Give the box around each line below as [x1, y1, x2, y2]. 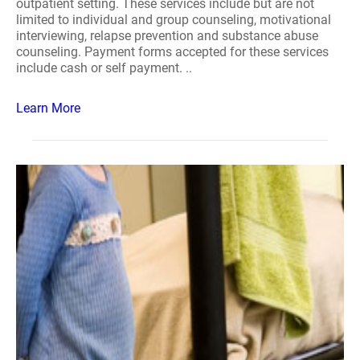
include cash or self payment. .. [16, 60, 192, 76]
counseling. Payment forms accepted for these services [16, 44, 329, 59]
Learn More [16, 100, 80, 116]
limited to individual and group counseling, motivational [16, 12, 331, 27]
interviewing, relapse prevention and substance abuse [16, 28, 318, 43]
